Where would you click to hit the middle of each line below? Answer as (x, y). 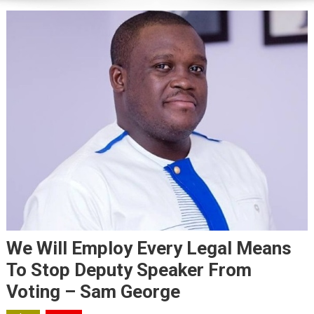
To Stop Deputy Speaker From (129, 269)
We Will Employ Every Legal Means (149, 248)
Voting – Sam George (93, 291)
